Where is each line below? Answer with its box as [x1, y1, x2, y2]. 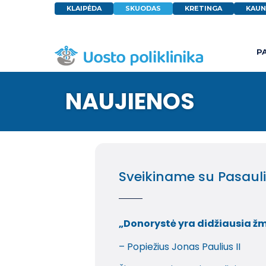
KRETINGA [185, 4, 222, 12]
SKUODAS [125, 4, 161, 12]
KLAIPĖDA [66, 4, 102, 12]
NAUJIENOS [65, 85, 195, 118]
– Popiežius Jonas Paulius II [119, 239, 240, 254]
